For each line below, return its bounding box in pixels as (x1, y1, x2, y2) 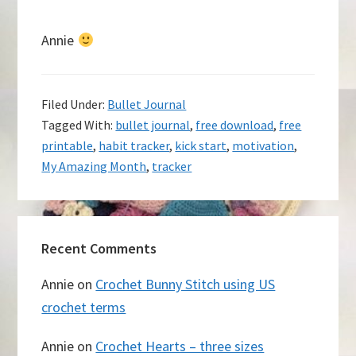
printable (41, 137, 94, 154)
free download (195, 117, 274, 133)
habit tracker (99, 137, 170, 154)
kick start (175, 137, 227, 154)
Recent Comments (41, 239, 157, 258)
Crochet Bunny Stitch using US (95, 275, 276, 294)
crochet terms (41, 298, 126, 317)
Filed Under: (41, 96, 108, 113)
